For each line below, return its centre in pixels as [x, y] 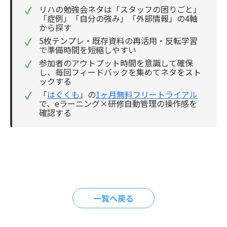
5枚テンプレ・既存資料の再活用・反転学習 [118, 40]
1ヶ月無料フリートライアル [147, 94]
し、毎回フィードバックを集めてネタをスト [120, 72]
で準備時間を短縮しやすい [88, 49]
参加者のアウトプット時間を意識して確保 [116, 63]
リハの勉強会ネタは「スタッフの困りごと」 [120, 9]
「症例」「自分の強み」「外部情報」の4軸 [118, 18]
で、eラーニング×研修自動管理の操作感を [118, 103]
